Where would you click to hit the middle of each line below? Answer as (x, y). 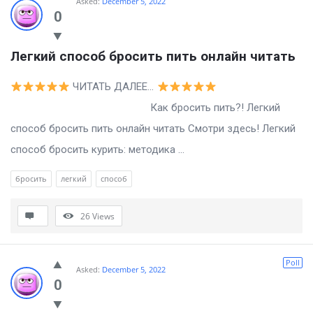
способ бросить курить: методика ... (97, 150)
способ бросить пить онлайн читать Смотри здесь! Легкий (153, 129)
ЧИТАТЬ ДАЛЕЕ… (114, 87)
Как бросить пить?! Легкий (145, 108)
